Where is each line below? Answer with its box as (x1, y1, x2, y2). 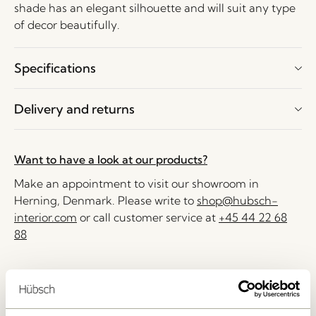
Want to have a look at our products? (14, 152, 207, 166)
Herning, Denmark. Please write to (14, 193, 197, 207)
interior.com (14, 210, 77, 224)
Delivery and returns (14, 101, 135, 117)
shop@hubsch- (197, 193, 278, 207)
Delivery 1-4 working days (14, 268, 140, 281)
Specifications (14, 60, 96, 76)
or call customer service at (77, 210, 219, 224)
